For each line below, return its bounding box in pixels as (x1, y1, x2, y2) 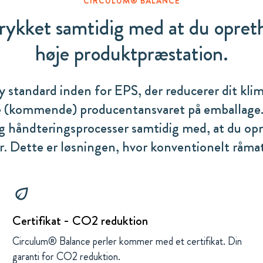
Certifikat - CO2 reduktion (12, 211, 149, 230)
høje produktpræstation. (35, 39, 228, 69)
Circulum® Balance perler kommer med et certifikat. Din (12, 234, 242, 249)
